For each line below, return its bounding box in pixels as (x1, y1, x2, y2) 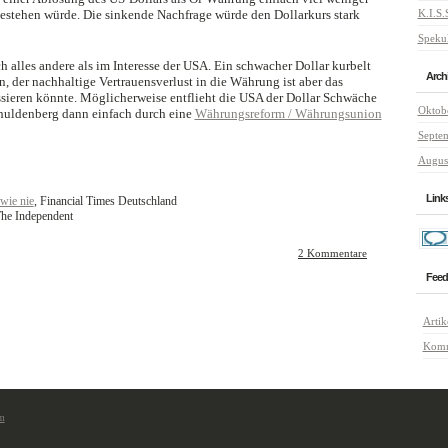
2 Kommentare (298, 247, 367, 259)
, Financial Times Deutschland (33, 194, 177, 208)
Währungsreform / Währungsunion (194, 106, 382, 121)
